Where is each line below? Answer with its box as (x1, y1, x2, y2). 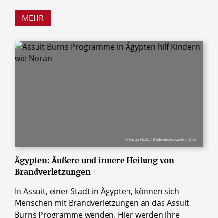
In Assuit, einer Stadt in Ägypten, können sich (15, 185, 179, 197)
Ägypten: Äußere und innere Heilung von (15, 155, 174, 165)
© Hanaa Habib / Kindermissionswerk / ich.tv (125, 137, 196, 142)
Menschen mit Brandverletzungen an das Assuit (15, 197, 189, 208)
